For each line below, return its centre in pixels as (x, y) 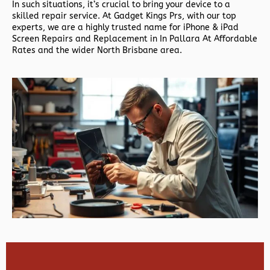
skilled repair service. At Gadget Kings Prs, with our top (124, 16)
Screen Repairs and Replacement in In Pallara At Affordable (135, 39)
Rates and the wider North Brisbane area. (97, 51)
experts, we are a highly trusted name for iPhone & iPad (125, 28)
